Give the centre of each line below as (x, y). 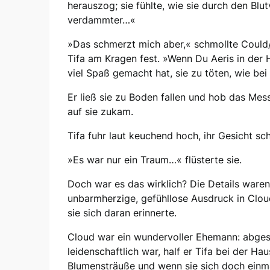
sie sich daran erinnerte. (122, 212)
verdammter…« (102, 20)
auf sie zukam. (100, 111)
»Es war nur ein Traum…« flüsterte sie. (155, 159)
